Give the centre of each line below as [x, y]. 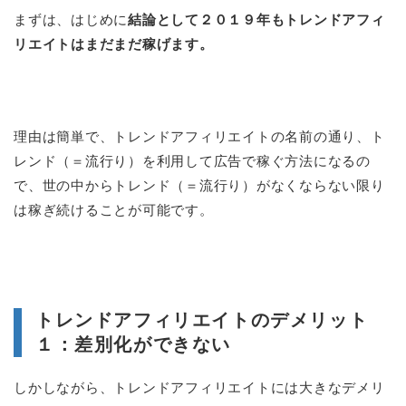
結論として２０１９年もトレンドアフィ [256, 20]
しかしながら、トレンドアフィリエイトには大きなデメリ [199, 388]
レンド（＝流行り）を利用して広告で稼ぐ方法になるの [193, 161]
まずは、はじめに [71, 20]
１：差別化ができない [133, 345]
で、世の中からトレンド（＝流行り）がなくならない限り [199, 186]
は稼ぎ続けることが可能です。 [114, 210]
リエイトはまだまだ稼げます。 [114, 44]
